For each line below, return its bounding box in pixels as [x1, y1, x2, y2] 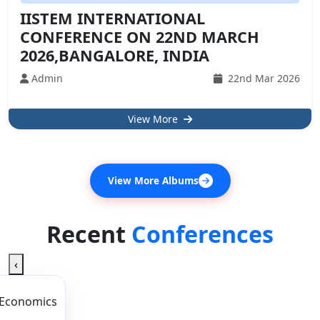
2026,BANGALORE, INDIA [20, 45, 209, 66]
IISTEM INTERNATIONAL [20, 8, 205, 29]
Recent [46, 219, 131, 250]
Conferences [131, 219, 274, 250]
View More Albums [107, 174, 199, 188]
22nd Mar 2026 [225, 71, 300, 86]
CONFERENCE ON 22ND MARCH [20, 26, 259, 48]
